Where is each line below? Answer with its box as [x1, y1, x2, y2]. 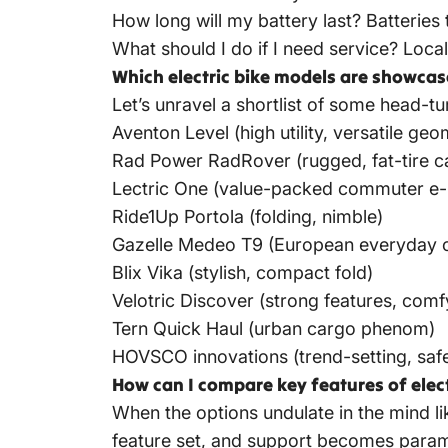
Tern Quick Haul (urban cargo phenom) [112, 318, 435, 340]
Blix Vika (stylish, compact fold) [112, 262, 373, 284]
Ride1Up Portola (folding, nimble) [112, 206, 383, 228]
